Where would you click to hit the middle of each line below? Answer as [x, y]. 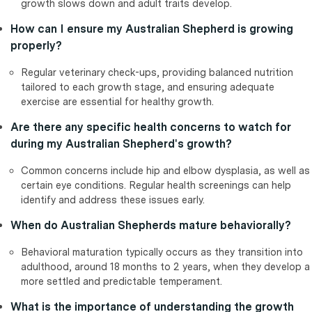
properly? [36, 46]
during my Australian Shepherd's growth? [121, 144]
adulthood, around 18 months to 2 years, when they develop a [165, 267]
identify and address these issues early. [113, 200]
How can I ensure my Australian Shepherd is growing [152, 29]
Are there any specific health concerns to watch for [151, 127]
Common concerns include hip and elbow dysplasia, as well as [165, 171]
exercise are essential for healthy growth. [117, 102]
